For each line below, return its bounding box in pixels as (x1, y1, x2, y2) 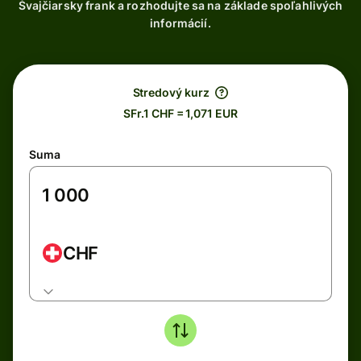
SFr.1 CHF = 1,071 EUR (123, 106, 238, 120)
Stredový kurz (132, 85, 210, 99)
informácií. (150, 16, 211, 30)
